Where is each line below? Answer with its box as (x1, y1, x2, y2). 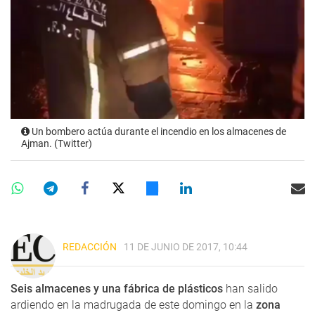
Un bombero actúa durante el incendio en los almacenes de (30, 126, 286, 139)
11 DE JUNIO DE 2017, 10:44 (124, 241, 247, 254)
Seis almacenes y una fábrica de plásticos (11, 282, 223, 296)
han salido (223, 282, 278, 296)
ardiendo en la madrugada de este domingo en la (11, 298, 253, 312)
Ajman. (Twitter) (21, 138, 92, 150)
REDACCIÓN (63, 241, 117, 254)
